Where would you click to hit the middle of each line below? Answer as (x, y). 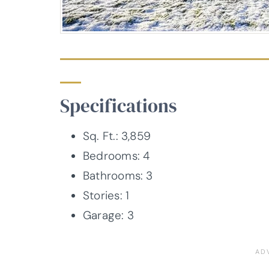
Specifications (119, 105)
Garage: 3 (108, 216)
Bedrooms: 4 (116, 156)
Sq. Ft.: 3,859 (117, 136)
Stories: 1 (106, 196)
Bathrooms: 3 (118, 176)
